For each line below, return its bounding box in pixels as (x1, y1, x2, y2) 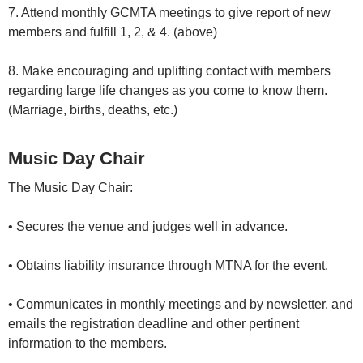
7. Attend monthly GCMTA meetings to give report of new (8, 6, 331, 20)
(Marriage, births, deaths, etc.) (8, 103, 181, 117)
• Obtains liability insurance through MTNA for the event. (8, 258, 331, 273)
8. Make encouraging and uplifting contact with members (8, 64, 331, 79)
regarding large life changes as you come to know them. (8, 83, 327, 98)
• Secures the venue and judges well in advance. (8, 220, 291, 234)
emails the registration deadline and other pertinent (8, 317, 299, 331)
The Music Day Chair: (8, 181, 136, 195)
